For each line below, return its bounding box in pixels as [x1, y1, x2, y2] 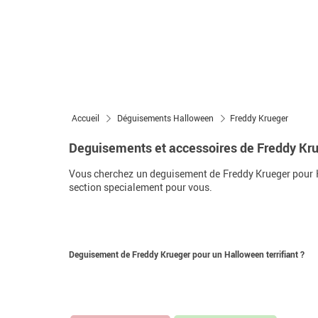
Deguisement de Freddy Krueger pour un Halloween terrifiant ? [69, 248, 305, 260]
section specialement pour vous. [69, 180, 212, 194]
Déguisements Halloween [117, 112, 214, 124]
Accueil [72, 112, 99, 124]
